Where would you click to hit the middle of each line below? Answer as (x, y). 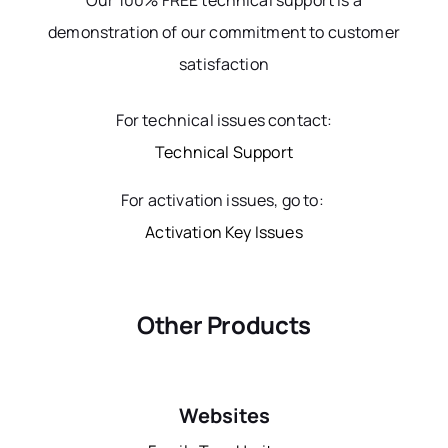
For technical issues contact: (224, 120)
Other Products (224, 325)
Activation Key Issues (224, 232)
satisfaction (224, 64)
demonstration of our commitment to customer (224, 32)
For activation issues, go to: (224, 200)
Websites (224, 416)
